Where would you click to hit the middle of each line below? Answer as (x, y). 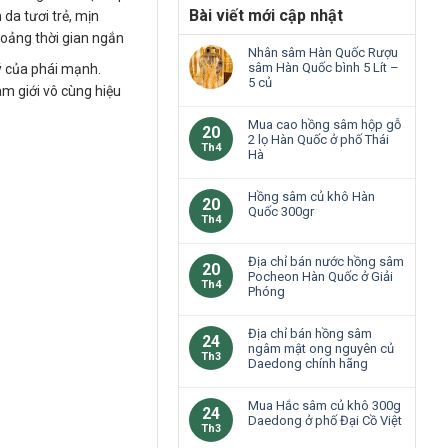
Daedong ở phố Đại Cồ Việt (325, 420)
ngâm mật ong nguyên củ (321, 348)
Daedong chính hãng (308, 363)
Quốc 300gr (281, 211)
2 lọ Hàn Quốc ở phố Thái (318, 139)
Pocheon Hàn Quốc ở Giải (320, 276)
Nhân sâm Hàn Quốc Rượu (323, 52)
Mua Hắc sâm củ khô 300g (324, 405)
